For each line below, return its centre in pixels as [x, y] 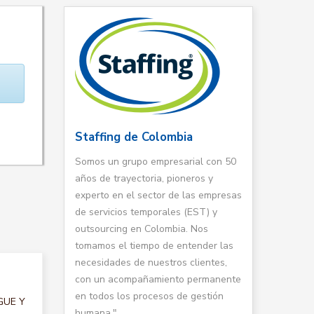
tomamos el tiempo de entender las [154, 246]
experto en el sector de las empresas [158, 195]
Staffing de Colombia [134, 137]
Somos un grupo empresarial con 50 [156, 162]
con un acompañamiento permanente [158, 279]
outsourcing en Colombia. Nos [142, 229]
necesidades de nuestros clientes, [151, 262]
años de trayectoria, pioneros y [144, 178]
